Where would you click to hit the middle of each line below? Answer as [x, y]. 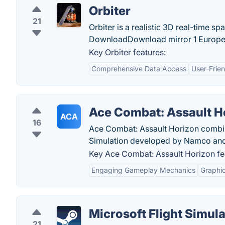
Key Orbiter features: [127, 52]
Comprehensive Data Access [139, 69]
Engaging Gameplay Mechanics [143, 170]
